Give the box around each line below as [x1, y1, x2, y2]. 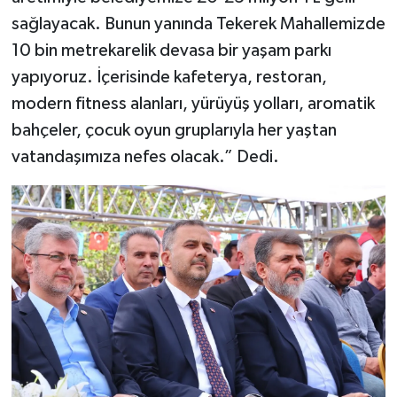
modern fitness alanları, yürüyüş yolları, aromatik [11, 94, 375, 113]
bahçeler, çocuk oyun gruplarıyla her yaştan [11, 121, 337, 139]
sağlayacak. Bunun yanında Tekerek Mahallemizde [11, 14, 385, 33]
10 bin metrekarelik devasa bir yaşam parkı [11, 41, 331, 59]
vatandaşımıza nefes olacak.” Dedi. [11, 147, 279, 166]
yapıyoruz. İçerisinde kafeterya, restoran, [11, 67, 327, 86]
